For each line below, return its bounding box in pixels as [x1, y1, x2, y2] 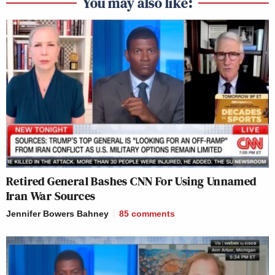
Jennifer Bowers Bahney [6, 208, 109, 219]
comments [131, 208, 175, 219]
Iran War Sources [6, 187, 96, 204]
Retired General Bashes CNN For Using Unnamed [6, 172, 257, 190]
